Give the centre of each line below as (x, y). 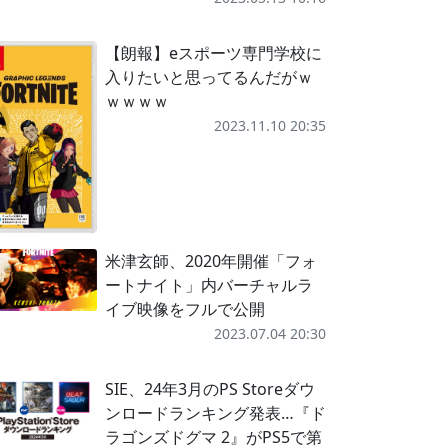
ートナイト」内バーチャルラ (208, 285)
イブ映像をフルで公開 (184, 309)
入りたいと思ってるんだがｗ (208, 77)
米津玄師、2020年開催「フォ (210, 261)
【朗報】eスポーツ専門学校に (213, 53)
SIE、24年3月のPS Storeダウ (209, 389)
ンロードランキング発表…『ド (215, 413)
